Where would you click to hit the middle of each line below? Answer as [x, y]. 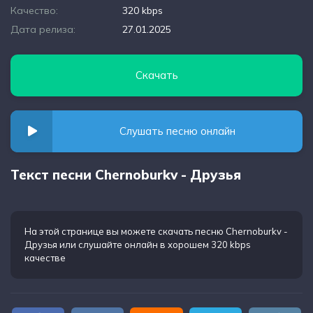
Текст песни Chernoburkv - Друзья [126, 175]
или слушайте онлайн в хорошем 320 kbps [154, 245]
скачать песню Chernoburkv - [223, 231]
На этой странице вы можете [91, 231]
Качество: [34, 10]
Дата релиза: [43, 29]
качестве [45, 258]
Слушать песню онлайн [177, 131]
